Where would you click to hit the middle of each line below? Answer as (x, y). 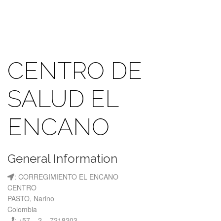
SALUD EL (63, 99)
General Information (62, 159)
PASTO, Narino (31, 198)
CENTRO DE (75, 71)
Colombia (22, 209)
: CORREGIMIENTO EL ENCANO (66, 177)
